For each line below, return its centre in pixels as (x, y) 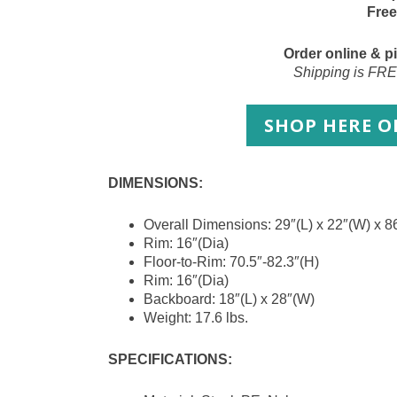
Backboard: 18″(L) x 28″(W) (229, 300)
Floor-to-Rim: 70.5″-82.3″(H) (231, 262)
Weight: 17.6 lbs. (196, 318)
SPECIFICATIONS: (170, 360)
